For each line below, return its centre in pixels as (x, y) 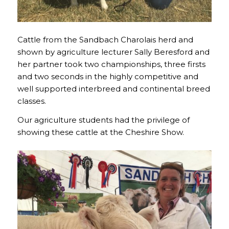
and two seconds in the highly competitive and (108, 77)
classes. (31, 101)
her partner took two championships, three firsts (111, 64)
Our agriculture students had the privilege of (103, 120)
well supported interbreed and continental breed (113, 89)
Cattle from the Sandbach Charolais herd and (105, 40)
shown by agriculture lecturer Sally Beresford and (113, 52)
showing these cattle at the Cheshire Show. (100, 132)
